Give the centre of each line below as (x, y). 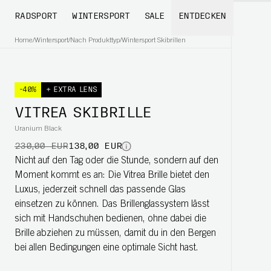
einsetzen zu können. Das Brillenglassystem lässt (112, 204)
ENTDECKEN (202, 17)
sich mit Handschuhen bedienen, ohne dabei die (110, 219)
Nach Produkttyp (95, 41)
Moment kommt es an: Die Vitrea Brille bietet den (112, 175)
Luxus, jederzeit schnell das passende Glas (100, 190)
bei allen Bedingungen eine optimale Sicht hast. (106, 248)
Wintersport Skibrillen (154, 41)
